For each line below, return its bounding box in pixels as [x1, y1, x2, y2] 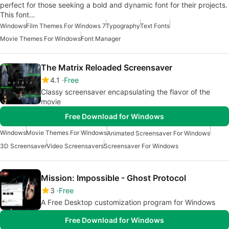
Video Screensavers [47, 142, 104, 150]
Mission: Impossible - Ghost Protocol [41, 172, 186, 183]
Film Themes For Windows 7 [26, 21, 106, 30]
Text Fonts [140, 21, 170, 30]
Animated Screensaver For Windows [107, 129, 210, 137]
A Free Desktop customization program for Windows [41, 197, 215, 207]
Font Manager [81, 34, 121, 42]
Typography [106, 21, 140, 30]
